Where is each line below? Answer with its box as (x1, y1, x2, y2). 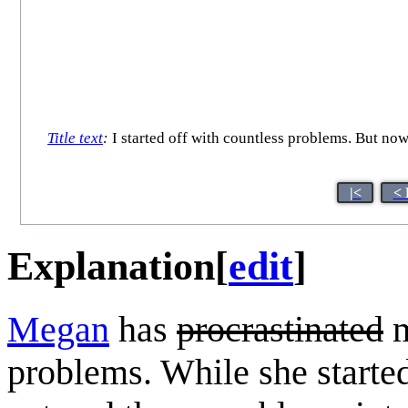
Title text (47, 129, 104, 148)
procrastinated (177, 308, 383, 350)
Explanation (7, 243, 215, 289)
